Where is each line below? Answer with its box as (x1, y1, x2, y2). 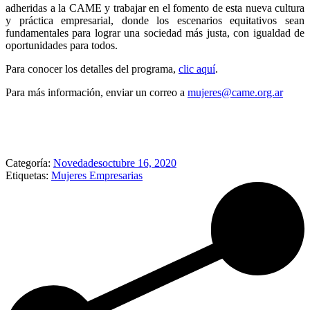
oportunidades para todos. (6, 39, 118, 51)
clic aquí (179, 62, 215, 75)
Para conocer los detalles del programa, (6, 62, 179, 75)
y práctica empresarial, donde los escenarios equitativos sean (6, 14, 304, 26)
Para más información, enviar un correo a (6, 86, 188, 98)
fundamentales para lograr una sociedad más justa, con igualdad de (6, 26, 304, 39)
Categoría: (6, 156, 53, 169)
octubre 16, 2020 (102, 156, 176, 169)
